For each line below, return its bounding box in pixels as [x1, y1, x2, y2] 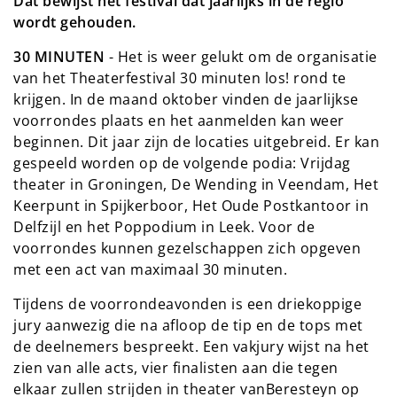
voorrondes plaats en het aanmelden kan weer [13, 111, 345, 131]
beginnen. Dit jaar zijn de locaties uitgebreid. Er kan [13, 132, 379, 152]
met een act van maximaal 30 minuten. [13, 260, 287, 280]
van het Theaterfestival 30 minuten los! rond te [13, 68, 346, 89]
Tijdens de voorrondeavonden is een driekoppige [13, 294, 362, 315]
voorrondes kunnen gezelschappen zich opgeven [13, 238, 361, 259]
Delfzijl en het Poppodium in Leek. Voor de [13, 217, 315, 237]
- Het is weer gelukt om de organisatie [105, 47, 378, 67]
